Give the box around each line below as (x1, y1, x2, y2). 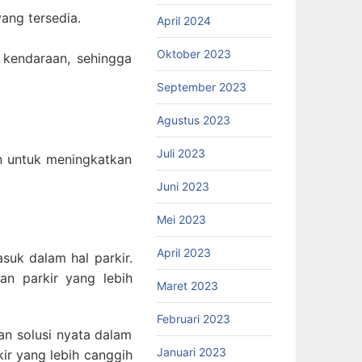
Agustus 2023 (156, 112, 230, 127)
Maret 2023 (156, 278, 218, 293)
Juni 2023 (156, 179, 209, 193)
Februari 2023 (156, 311, 230, 326)
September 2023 (156, 79, 246, 94)
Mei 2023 (156, 212, 206, 226)
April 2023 (156, 245, 211, 259)
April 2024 (156, 13, 211, 27)
